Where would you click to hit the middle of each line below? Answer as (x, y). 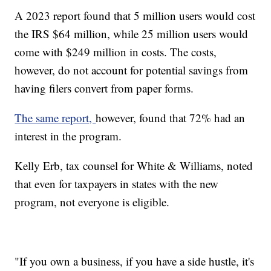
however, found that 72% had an (171, 117)
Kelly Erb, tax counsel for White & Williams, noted (134, 165)
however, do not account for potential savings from (132, 70)
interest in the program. (70, 135)
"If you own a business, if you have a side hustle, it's (135, 261)
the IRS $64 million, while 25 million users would (132, 33)
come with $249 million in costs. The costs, (116, 51)
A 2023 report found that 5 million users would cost (135, 15)
